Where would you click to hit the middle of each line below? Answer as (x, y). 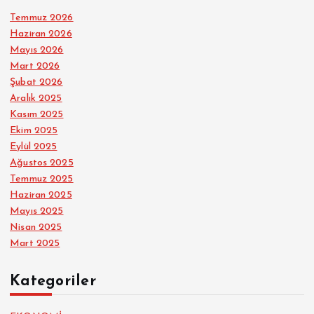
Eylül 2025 (34, 146)
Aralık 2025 (36, 98)
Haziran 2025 (41, 195)
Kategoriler (53, 281)
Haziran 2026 (41, 34)
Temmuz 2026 (42, 18)
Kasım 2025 (37, 114)
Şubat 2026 (36, 82)
